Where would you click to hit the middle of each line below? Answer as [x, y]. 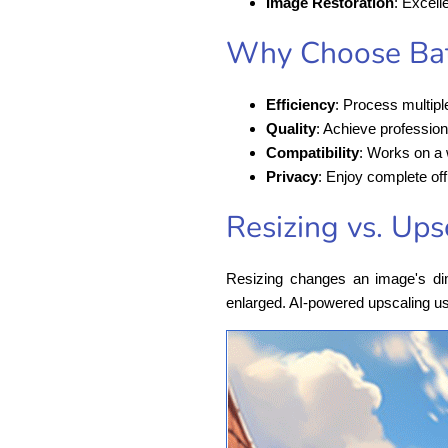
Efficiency [300, 104]
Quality [291, 128]
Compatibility [312, 152]
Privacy [292, 176]
